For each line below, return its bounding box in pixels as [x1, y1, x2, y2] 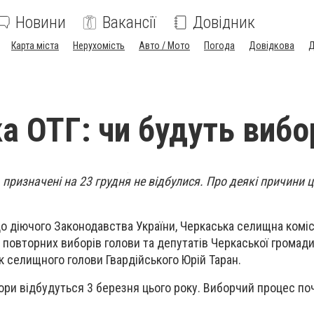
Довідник [193, 13, 255, 32]
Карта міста [11, 40, 59, 51]
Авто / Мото [139, 40, 190, 51]
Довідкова [249, 40, 294, 51]
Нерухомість [73, 40, 125, 51]
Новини [15, 13, 66, 32]
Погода [204, 40, 235, 51]
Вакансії [102, 13, 156, 32]
